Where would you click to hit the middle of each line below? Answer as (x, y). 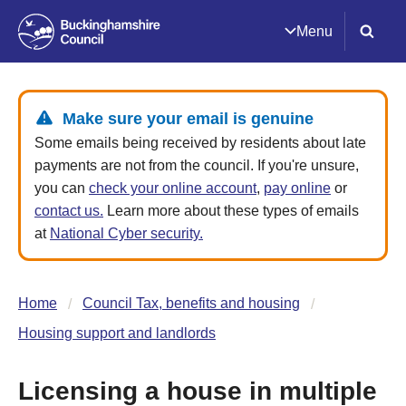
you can (62, 188)
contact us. (69, 211)
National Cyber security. (126, 233)
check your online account (173, 188)
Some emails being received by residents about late (200, 143)
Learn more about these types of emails (231, 211)
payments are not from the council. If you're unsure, (197, 165)
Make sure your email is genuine (188, 119)
